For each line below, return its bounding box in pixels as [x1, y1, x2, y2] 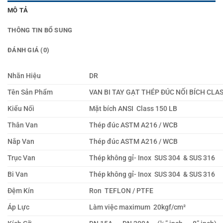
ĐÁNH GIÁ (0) [7, 46, 50, 54]
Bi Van [7, 170, 28, 179]
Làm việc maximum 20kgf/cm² [89, 203, 186, 212]
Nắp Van [7, 137, 34, 146]
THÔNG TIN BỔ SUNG [7, 26, 73, 34]
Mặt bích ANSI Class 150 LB [89, 104, 178, 113]
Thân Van [7, 120, 38, 129]
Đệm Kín [7, 186, 34, 195]
